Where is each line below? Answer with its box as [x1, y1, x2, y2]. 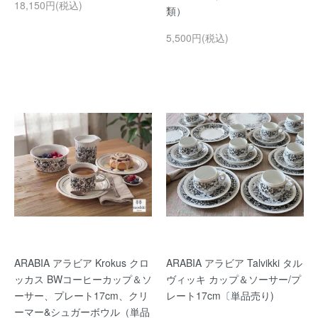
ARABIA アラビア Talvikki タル [166, 255, 302, 270]
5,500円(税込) [166, 30, 229, 45]
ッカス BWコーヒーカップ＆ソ [14, 271, 152, 286]
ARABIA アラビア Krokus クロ [14, 255, 149, 270]
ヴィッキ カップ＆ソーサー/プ [166, 271, 301, 286]
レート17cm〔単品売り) [166, 287, 274, 302]
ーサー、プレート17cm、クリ [14, 287, 148, 302]
